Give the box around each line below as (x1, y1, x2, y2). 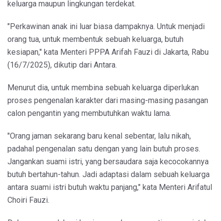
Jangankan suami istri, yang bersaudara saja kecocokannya (7, 156, 209, 166)
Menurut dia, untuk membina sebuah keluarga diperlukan (7, 82, 199, 92)
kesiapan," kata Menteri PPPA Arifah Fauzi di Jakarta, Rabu (7, 47, 209, 57)
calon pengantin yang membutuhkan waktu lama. (7, 108, 171, 118)
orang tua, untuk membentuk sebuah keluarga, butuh (7, 34, 184, 44)
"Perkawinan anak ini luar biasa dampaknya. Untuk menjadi (7, 21, 205, 31)
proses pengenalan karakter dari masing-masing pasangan (7, 95, 208, 105)
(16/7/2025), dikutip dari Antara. (7, 60, 117, 70)
